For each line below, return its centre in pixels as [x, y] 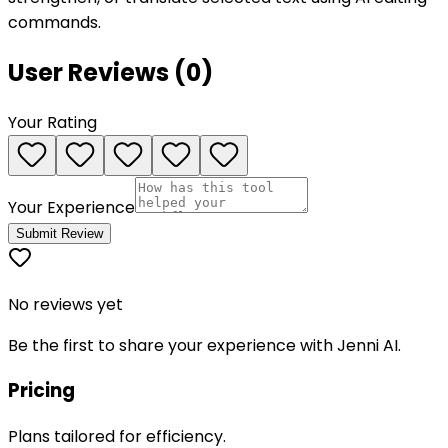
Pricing [41, 391]
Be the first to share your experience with [172, 345]
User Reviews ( [97, 72]
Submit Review [59, 233]
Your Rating [52, 122]
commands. [54, 22]
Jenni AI [367, 345]
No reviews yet [65, 304]
